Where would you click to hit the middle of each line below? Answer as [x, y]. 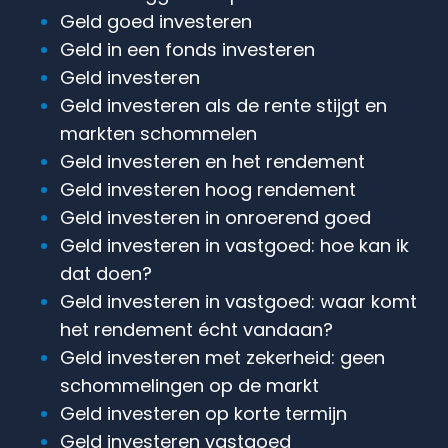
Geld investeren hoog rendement [208, 189]
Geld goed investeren [156, 21]
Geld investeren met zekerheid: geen [222, 357]
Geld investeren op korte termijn [203, 413]
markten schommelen [158, 133]
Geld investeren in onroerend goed [215, 217]
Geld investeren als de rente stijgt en [223, 105]
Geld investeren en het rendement [212, 161]
